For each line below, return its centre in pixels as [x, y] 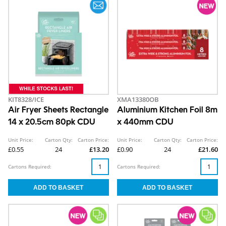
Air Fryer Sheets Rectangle [58, 110]
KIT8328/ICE [26, 99]
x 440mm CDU [145, 123]
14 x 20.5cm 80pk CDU [52, 123]
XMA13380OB [138, 99]
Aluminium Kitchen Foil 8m [167, 110]
